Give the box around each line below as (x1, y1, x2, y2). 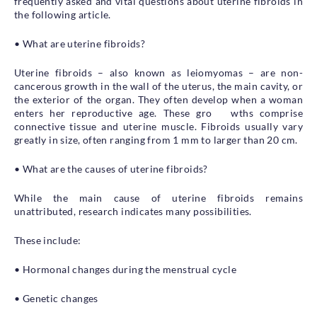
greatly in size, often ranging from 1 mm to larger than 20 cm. (14, 133, 298, 146)
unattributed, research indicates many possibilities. (14, 204, 252, 217)
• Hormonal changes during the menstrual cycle (14, 263, 236, 275)
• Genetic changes (14, 292, 98, 304)
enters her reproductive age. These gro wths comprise (14, 106, 303, 119)
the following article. (14, 8, 111, 21)
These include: (14, 234, 81, 246)
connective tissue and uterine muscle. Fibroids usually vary (14, 120, 303, 132)
